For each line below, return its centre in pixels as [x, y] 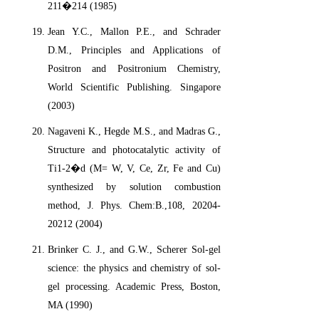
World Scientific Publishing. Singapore [134, 88]
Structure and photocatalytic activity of [134, 150]
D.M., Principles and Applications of [134, 51]
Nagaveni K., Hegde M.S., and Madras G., [134, 132]
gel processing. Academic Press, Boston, [134, 287]
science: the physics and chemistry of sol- [134, 268]
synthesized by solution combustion [134, 187]
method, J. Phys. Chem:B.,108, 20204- [134, 206]
